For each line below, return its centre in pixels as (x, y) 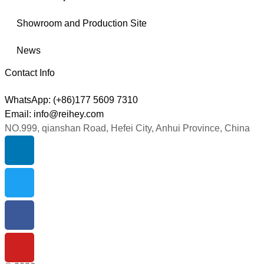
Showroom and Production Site (82, 23)
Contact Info (30, 73)
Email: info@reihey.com (54, 114)
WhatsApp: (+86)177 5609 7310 (71, 100)
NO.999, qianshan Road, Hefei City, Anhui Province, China (127, 128)
